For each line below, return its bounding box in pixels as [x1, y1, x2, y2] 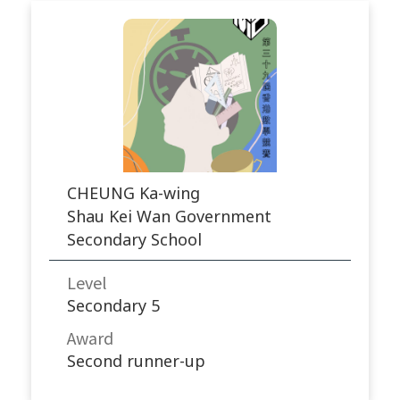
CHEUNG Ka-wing [67, 181, 200, 204]
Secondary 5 [67, 294, 160, 316]
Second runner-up [67, 349, 205, 371]
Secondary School [67, 228, 202, 250]
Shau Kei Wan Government [67, 204, 271, 227]
